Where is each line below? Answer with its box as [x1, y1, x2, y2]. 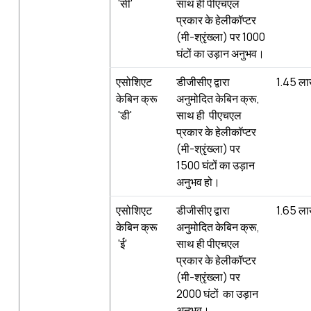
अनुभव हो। [176, 174, 220, 190]
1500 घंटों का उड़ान [176, 157, 255, 173]
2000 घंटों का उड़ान [176, 285, 258, 301]
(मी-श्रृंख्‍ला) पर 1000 [176, 28, 265, 44]
